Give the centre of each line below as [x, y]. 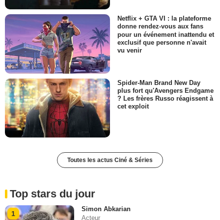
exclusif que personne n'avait [162, 42]
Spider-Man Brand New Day [159, 82]
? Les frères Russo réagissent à [165, 98]
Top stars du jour [53, 194]
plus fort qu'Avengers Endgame [165, 90]
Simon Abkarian [106, 209]
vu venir [130, 50]
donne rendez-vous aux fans [160, 27]
